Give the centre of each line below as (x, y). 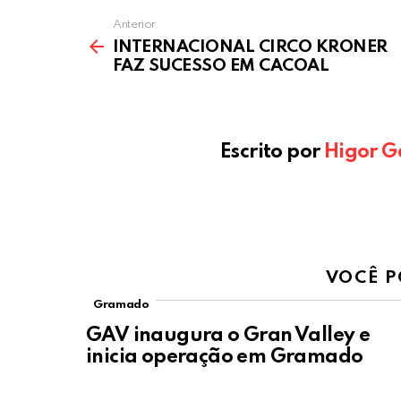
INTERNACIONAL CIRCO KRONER (250, 47)
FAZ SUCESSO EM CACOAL (221, 66)
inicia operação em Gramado (225, 358)
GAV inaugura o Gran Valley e (228, 336)
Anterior (135, 25)
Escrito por (272, 153)
